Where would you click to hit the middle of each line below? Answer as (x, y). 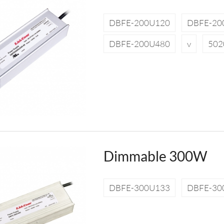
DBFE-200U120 (139, 22)
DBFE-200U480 (139, 43)
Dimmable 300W (155, 156)
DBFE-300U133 (139, 188)
